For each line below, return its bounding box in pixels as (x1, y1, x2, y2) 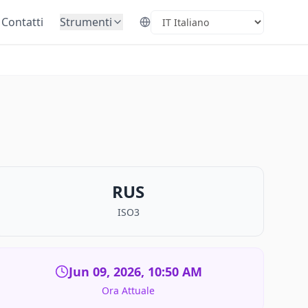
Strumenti (60, 14, 112, 30)
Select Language (139, 21, 224, 37)
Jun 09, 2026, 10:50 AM (68, 263, 202, 280)
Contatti (1, 14, 43, 30)
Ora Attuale (102, 284, 155, 297)
